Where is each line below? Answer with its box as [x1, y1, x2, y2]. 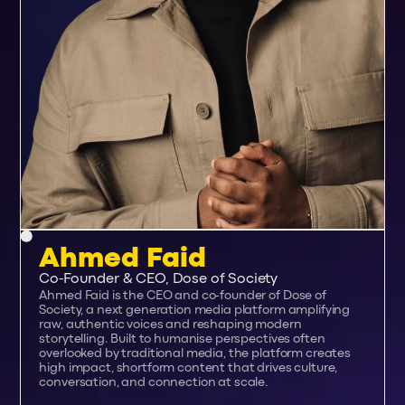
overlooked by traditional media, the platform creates [39, 347, 351, 359]
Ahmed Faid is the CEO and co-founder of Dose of [39, 289, 326, 301]
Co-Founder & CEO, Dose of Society [39, 272, 278, 286]
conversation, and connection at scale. [39, 376, 269, 388]
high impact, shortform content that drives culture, [39, 362, 338, 373]
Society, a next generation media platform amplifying [39, 304, 351, 316]
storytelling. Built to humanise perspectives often [39, 333, 325, 344]
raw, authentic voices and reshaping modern [39, 318, 302, 330]
